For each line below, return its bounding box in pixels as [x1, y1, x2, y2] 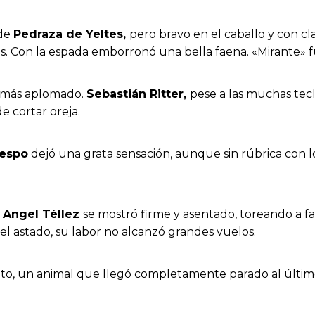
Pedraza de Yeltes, [13, 27, 129, 41]
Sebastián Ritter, [86, 87, 190, 101]
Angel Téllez [3, 207, 83, 221]
